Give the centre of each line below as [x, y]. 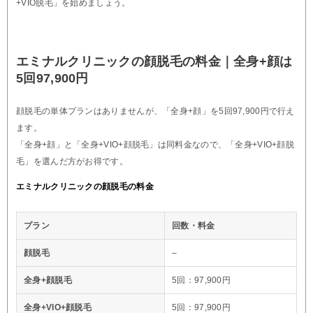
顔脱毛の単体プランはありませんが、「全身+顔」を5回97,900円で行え [155, 111]
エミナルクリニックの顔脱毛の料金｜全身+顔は [154, 61]
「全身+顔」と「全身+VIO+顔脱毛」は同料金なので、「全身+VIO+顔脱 [155, 144]
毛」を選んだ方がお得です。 [72, 161]
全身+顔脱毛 [48, 280]
